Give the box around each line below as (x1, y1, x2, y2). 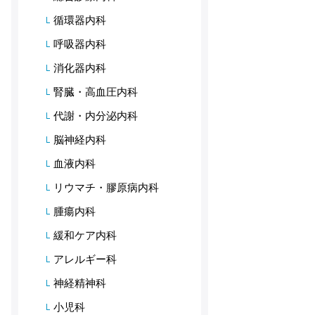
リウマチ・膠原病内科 (53, 181, 159, 193)
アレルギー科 (53, 253, 117, 265)
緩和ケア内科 (53, 229, 117, 241)
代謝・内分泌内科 (53, 110, 138, 122)
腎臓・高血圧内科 (53, 86, 138, 98)
